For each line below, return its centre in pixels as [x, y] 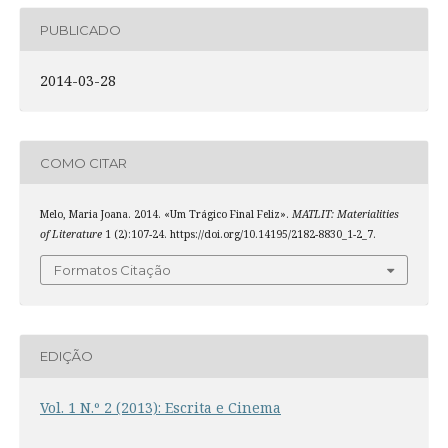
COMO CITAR [83, 162]
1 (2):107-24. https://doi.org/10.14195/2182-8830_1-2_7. [238, 234]
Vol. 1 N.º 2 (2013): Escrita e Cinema [160, 407]
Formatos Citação [112, 269]
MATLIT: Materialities [345, 214]
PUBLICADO [80, 29]
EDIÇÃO [66, 356]
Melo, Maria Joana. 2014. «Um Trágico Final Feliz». [165, 214]
